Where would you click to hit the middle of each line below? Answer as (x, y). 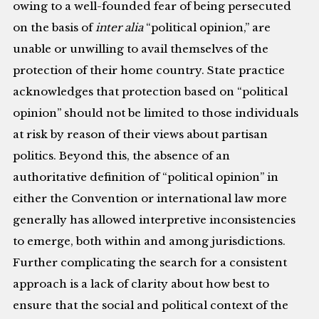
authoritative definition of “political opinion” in (146, 177)
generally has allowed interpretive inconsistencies (155, 219)
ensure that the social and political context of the (151, 305)
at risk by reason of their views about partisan (141, 134)
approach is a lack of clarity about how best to (141, 283)
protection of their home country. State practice (149, 70)
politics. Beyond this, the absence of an (122, 155)
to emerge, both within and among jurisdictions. (150, 241)
